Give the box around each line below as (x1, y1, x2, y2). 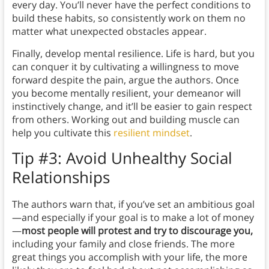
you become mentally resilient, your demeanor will (11, 86, 241, 100)
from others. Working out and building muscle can (11, 113, 240, 127)
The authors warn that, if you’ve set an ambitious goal (11, 198, 255, 211)
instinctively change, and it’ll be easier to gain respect (11, 100, 252, 113)
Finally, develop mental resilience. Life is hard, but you (11, 47, 255, 61)
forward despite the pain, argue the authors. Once (11, 73, 239, 87)
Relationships (11, 166, 110, 189)
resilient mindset (113, 126, 190, 140)
